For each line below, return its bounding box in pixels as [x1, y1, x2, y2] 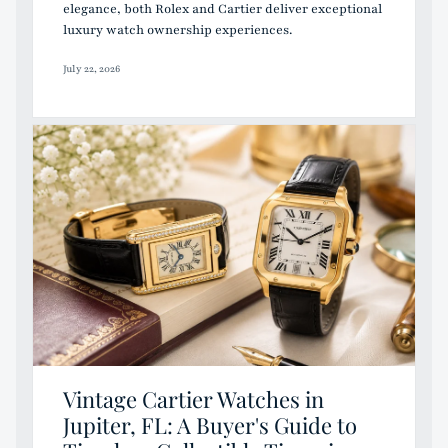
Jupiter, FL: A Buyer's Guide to [63, 409, 357, 440]
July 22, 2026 [63, 61, 120, 76]
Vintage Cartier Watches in [63, 383, 324, 414]
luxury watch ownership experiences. [63, 20, 292, 39]
